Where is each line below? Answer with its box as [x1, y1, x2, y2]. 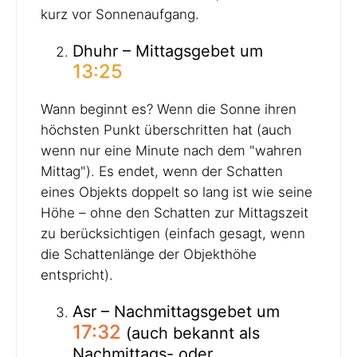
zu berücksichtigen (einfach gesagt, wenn [41, 225, 305, 241]
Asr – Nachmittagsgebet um [73, 301, 280, 321]
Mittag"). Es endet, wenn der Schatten [41, 163, 283, 179]
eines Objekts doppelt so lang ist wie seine [41, 183, 312, 200]
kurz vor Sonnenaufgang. [41, 6, 199, 22]
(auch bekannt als [121, 323, 260, 343]
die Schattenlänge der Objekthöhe [41, 245, 257, 262]
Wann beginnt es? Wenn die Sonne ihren [41, 100, 296, 117]
